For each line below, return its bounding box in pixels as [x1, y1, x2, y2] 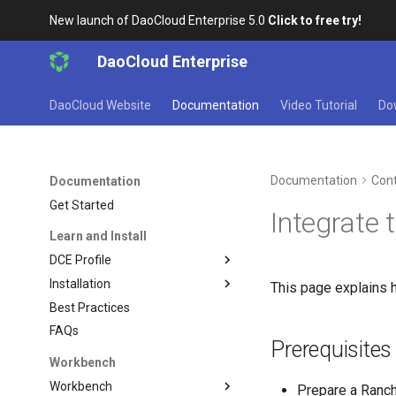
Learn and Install [49, 229, 148, 244]
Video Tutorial [280, 98, 358, 112]
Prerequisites [270, 337, 392, 362]
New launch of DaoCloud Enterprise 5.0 [49, 13, 269, 27]
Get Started [49, 197, 115, 212]
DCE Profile [49, 253, 112, 267]
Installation [49, 276, 111, 291]
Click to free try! [268, 13, 362, 27]
